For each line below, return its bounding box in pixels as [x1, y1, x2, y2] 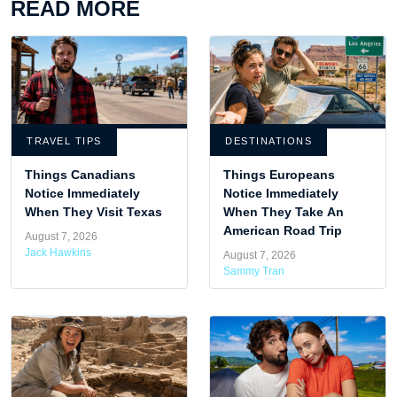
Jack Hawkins [25, 245, 91, 259]
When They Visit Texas [25, 204, 162, 219]
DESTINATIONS [225, 135, 312, 146]
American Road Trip [223, 222, 342, 237]
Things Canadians [25, 167, 136, 182]
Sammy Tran [223, 264, 284, 277]
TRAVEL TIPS [27, 135, 102, 146]
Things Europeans [223, 167, 335, 182]
